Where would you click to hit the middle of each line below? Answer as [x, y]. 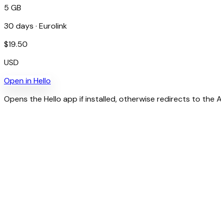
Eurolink [53, 26]
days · [26, 26]
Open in [19, 80]
